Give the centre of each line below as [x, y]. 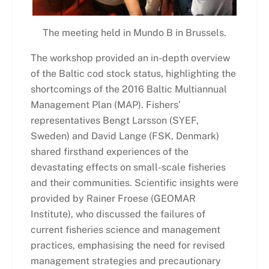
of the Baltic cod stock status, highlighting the [133, 73]
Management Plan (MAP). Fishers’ [105, 104]
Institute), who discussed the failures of [118, 214]
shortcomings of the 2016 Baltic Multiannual [128, 89]
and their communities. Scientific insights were [134, 183]
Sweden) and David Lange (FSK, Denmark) [125, 136]
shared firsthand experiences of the [109, 151]
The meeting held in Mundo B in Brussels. [134, 32]
